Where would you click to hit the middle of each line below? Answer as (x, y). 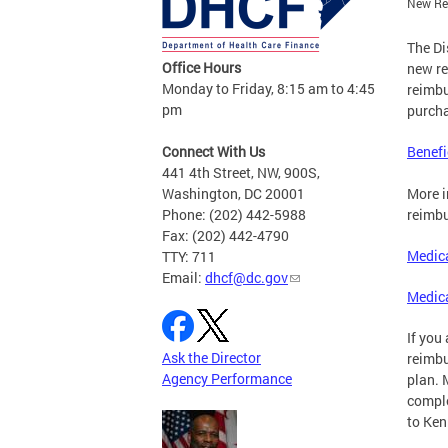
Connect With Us (213, 152)
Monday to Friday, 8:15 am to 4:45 (268, 89)
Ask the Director (211, 358)
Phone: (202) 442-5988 (234, 215)
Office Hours (201, 68)
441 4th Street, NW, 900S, (241, 173)
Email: (183, 278)
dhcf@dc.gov (246, 278)
